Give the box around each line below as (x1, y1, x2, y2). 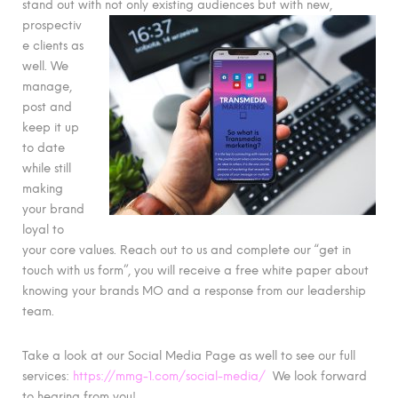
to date (22, 140, 65, 155)
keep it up (22, 120, 79, 135)
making (22, 181, 63, 196)
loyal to (22, 222, 64, 237)
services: (22, 368, 73, 383)
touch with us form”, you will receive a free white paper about (22, 263, 369, 278)
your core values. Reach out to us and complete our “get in (22, 243, 351, 258)
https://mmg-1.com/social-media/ (73, 368, 266, 383)
